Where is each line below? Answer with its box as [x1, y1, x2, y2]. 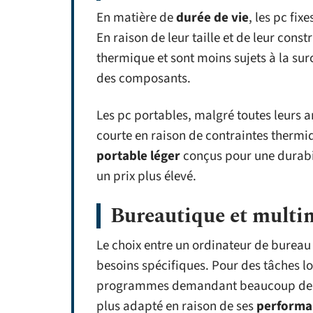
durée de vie [176, 8, 249, 27]
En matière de [96, 8, 176, 27]
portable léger [96, 147, 180, 166]
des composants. [96, 69, 191, 88]
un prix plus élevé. [96, 167, 196, 186]
